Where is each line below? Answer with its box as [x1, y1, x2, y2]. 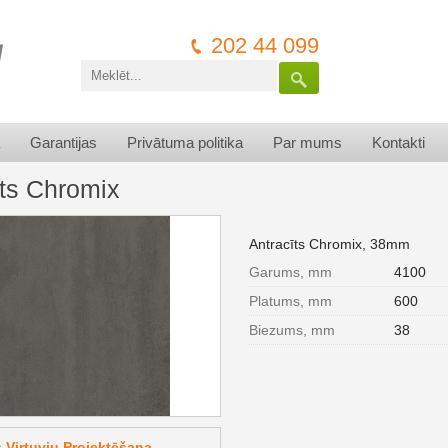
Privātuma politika [127, 134, 243, 151]
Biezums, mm [249, 322, 335, 338]
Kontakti [372, 134, 425, 151]
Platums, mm [249, 293, 332, 309]
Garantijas [30, 134, 97, 151]
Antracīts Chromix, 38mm [249, 236, 410, 252]
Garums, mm [249, 264, 332, 280]
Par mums [273, 134, 342, 151]
